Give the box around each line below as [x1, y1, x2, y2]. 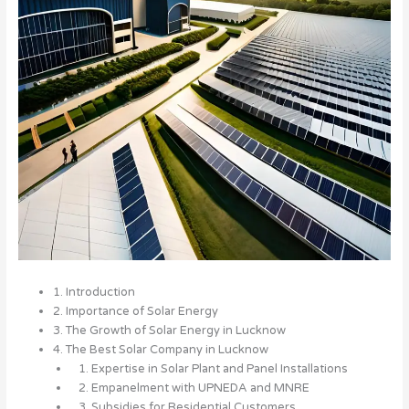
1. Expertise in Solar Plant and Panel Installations [70, 362, 349, 377]
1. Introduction [52, 285, 135, 300]
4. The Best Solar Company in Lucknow [52, 342, 268, 358]
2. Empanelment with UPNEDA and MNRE [70, 381, 310, 396]
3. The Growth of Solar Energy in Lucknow [52, 323, 286, 339]
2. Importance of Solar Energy [52, 304, 218, 320]
